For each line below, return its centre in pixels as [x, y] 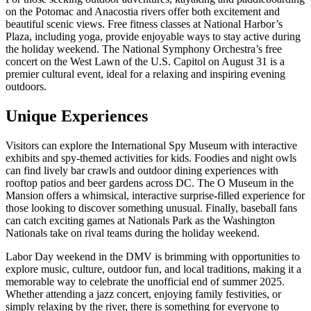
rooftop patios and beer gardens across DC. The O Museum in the [150, 183]
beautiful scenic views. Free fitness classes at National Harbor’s [144, 24]
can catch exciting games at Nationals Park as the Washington [140, 220]
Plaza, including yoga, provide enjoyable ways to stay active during [153, 36]
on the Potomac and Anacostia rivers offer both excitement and [143, 11]
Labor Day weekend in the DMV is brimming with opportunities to [153, 256]
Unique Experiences [77, 116]
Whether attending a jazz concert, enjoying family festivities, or [143, 294]
